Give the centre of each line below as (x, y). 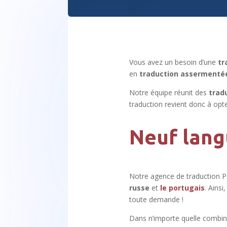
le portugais (183, 188)
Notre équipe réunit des (169, 92)
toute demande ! (157, 200)
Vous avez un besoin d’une (174, 62)
